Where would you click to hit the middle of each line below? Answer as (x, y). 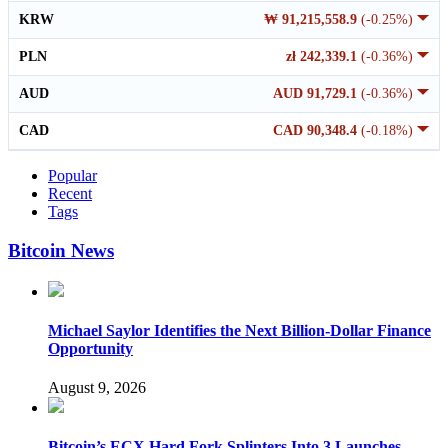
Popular (72, 176)
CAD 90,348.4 (317, 131)
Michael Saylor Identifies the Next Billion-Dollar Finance (239, 330)
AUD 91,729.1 (317, 94)
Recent (70, 194)
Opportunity (90, 348)
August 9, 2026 (97, 388)
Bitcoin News (61, 250)
